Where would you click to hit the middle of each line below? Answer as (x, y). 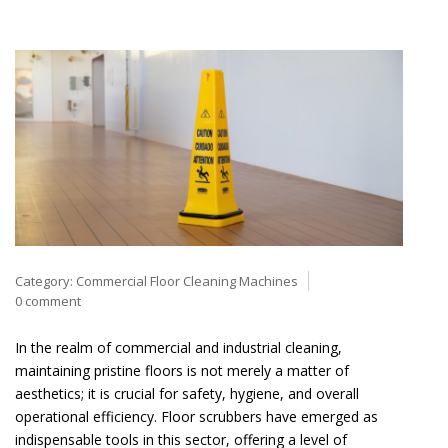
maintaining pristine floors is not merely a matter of (182, 370)
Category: (45, 280)
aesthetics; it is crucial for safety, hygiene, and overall (187, 393)
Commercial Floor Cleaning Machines (187, 280)
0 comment (48, 300)
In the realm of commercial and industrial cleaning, (178, 347)
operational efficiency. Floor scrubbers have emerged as (196, 416)
